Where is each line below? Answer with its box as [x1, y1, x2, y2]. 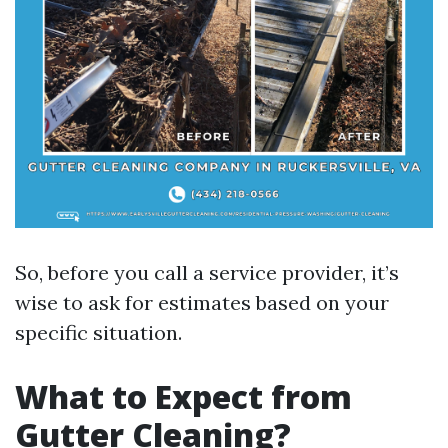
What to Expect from [15, 375, 352, 418]
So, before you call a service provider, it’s [15, 260, 399, 285]
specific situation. [15, 320, 182, 345]
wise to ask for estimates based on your [15, 290, 389, 315]
